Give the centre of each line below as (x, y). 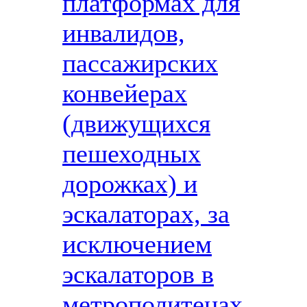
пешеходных (132, 153)
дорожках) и (130, 184)
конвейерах (125, 93)
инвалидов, (124, 33)
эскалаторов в (138, 274)
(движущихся (136, 123)
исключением (137, 244)
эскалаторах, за (146, 214)
